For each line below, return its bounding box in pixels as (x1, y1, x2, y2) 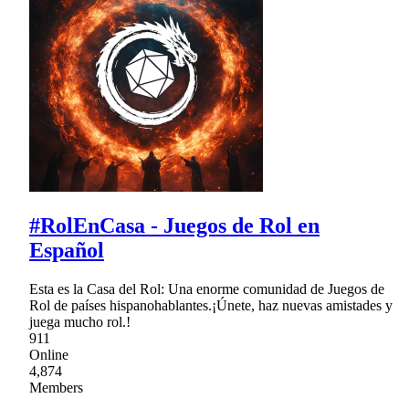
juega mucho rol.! (29, 313, 131, 330)
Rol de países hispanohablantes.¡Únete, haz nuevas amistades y (29, 297, 393, 313)
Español (29, 237, 104, 262)
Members (29, 379, 83, 395)
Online (29, 346, 68, 362)
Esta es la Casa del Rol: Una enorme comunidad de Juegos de (29, 280, 384, 297)
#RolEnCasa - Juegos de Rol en (29, 213, 320, 237)
